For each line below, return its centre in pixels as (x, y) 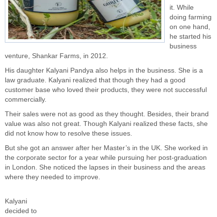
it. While (182, 8)
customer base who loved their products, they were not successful (106, 90)
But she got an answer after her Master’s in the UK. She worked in (106, 148)
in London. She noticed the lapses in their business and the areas (105, 167)
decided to (21, 211)
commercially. (26, 100)
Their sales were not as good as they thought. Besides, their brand (107, 114)
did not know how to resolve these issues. (69, 133)
